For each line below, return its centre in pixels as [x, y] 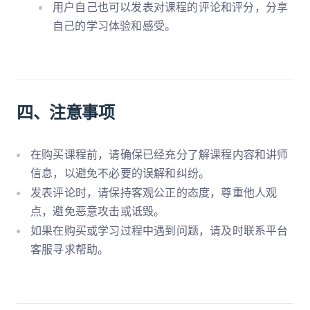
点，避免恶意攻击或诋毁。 [98, 211]
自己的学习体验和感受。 [115, 26]
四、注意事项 [66, 112]
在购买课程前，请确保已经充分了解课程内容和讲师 [159, 154]
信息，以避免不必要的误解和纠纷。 [120, 173]
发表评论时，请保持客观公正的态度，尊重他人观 [154, 192]
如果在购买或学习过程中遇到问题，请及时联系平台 [159, 230]
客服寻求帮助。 [70, 249]
